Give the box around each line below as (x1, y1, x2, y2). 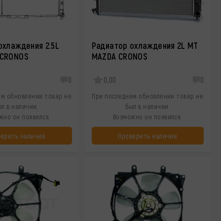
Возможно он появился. (112, 112, 183, 121)
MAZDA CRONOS (91, 51, 148, 62)
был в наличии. (125, 102, 171, 110)
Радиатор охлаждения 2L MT (91, 40, 198, 51)
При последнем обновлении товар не (92, 92, 204, 100)
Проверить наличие (118, 131, 178, 140)
